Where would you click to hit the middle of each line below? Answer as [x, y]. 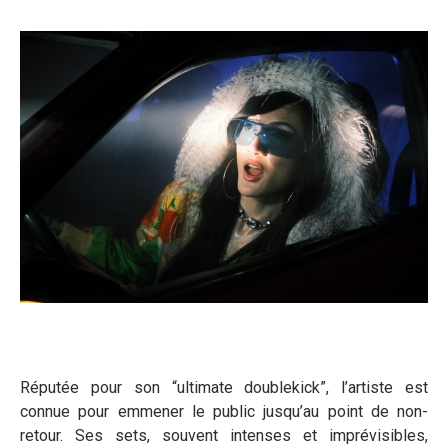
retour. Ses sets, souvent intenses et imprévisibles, [224, 435]
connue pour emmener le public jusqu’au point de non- [224, 411]
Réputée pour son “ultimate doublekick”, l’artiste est [224, 387]
